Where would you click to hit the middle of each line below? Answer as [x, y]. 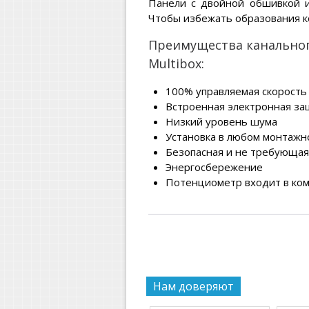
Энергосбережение [214, 167]
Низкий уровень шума [221, 121]
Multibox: [176, 63]
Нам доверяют [193, 286]
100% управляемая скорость [236, 91]
